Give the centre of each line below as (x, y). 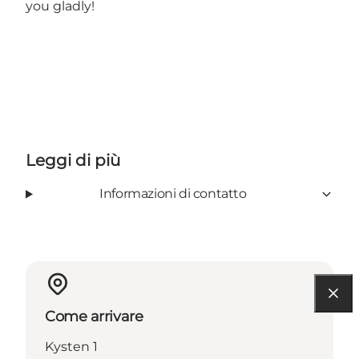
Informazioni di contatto (173, 194)
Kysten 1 (71, 347)
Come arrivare (94, 317)
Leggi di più (73, 161)
